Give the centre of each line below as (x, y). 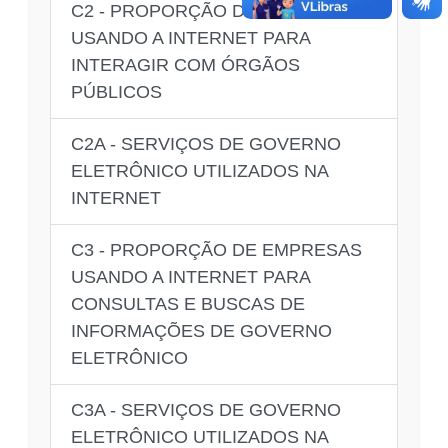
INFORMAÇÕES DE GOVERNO (201, 330)
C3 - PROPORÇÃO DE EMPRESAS (216, 249)
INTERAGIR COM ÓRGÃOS (185, 64)
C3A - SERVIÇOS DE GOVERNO (206, 409)
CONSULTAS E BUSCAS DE (188, 303)
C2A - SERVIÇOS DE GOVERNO (206, 143)
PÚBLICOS (116, 91)
